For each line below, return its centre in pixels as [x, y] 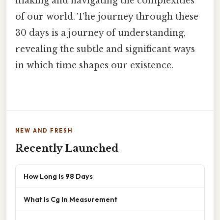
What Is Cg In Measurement [70, 199]
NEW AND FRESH [44, 131]
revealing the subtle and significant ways [105, 49]
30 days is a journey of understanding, [100, 33]
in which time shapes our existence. [94, 66]
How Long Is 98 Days [58, 176]
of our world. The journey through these [107, 17]
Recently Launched [67, 149]
